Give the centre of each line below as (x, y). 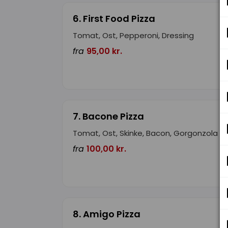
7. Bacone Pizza (108, 117)
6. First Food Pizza (114, 19)
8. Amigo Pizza (107, 214)
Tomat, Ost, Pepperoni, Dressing (133, 36)
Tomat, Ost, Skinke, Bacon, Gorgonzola (145, 133)
